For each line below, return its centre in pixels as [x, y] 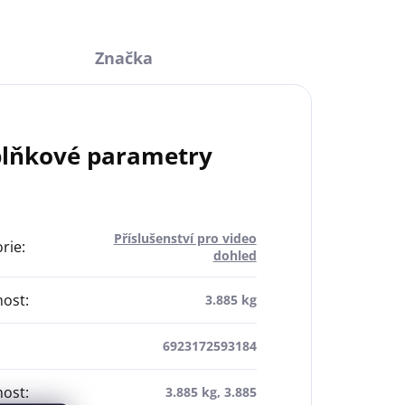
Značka [124, 58]
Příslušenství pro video [185, 239]
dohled [235, 256]
